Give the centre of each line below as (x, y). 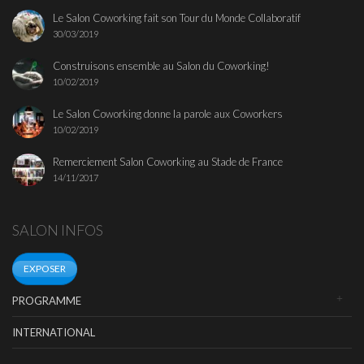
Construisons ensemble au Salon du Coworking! (161, 66)
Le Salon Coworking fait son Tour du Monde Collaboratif (177, 18)
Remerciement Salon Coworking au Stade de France (168, 162)
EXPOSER (45, 269)
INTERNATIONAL (54, 333)
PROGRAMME (47, 301)
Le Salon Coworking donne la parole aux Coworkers (168, 114)
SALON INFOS (58, 230)
